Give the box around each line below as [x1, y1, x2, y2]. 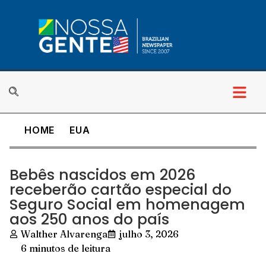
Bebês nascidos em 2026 [9, 164, 195, 185]
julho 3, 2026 [119, 228, 179, 240]
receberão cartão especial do [9, 179, 232, 200]
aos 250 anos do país [9, 209, 169, 230]
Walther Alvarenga [21, 228, 107, 240]
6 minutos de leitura [21, 242, 110, 254]
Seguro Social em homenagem [9, 194, 245, 215]
